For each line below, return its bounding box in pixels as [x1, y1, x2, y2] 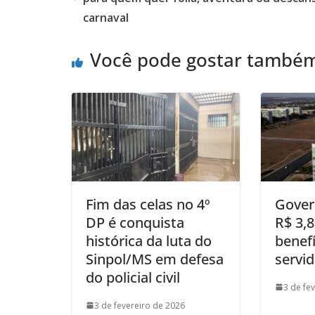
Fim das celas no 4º [86, 194, 210, 214]
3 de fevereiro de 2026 [94, 299, 185, 311]
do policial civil [86, 267, 180, 287]
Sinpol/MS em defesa [86, 249, 224, 269]
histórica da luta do [86, 231, 212, 250]
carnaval [83, 9, 129, 25]
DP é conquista [86, 212, 184, 232]
